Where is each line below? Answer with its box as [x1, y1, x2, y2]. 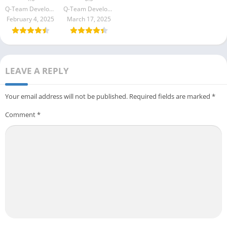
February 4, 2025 [7, 15, 54, 24]
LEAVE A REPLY [5, 65, 69, 77]
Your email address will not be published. [5, 92, 128, 101]
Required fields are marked [129, 92, 212, 101]
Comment [5, 110, 37, 120]
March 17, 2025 [66, 15, 111, 24]
